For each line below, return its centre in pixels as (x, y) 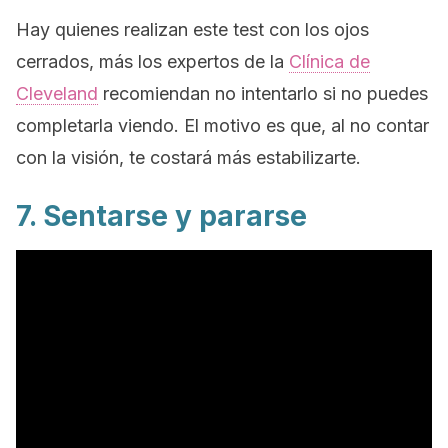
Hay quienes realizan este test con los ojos (192, 29)
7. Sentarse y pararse (161, 216)
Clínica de (329, 61)
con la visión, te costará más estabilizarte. (188, 157)
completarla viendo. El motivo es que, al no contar (222, 125)
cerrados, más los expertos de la (152, 61)
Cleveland (57, 93)
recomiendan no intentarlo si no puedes (263, 93)
